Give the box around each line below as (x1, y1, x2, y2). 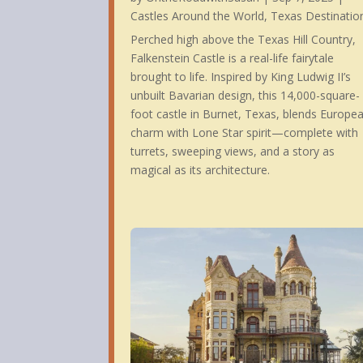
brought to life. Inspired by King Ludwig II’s (130, 69, 352, 85)
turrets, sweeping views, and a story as (130, 143, 335, 160)
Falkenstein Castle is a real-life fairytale (130, 50, 335, 66)
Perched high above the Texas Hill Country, (130, 32, 357, 48)
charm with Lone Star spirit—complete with (130, 125, 359, 141)
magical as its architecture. (130, 162, 271, 178)
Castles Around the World (130, 8, 265, 24)
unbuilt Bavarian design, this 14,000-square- (130, 88, 361, 104)
